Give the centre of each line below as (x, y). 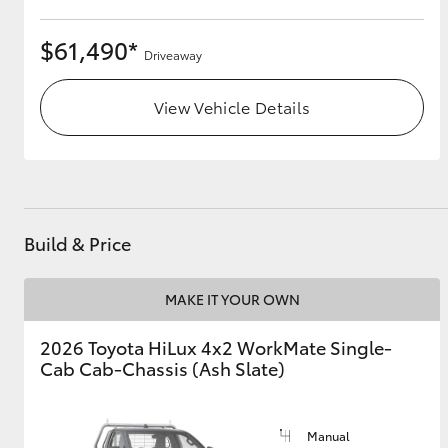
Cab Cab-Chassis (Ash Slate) (162, 368)
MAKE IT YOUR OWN (232, 299)
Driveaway (173, 55)
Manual (328, 436)
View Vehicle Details (232, 107)
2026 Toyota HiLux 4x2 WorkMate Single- (216, 347)
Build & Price (77, 243)
